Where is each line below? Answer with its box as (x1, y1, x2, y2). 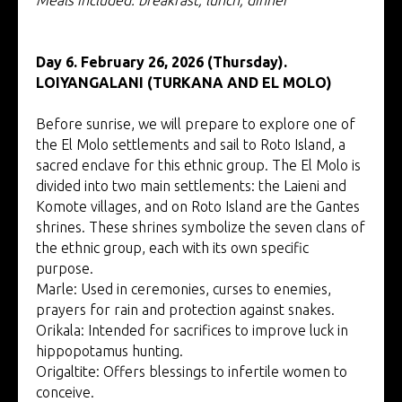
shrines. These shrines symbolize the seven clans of (36, 218, 365, 235)
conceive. (36, 383, 94, 400)
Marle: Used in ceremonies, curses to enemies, (36, 280, 331, 297)
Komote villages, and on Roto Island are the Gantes (36, 197, 360, 214)
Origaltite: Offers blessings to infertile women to (36, 363, 347, 380)
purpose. (36, 259, 93, 276)
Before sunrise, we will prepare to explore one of (36, 115, 355, 132)
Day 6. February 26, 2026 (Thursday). (36, 53, 287, 70)
